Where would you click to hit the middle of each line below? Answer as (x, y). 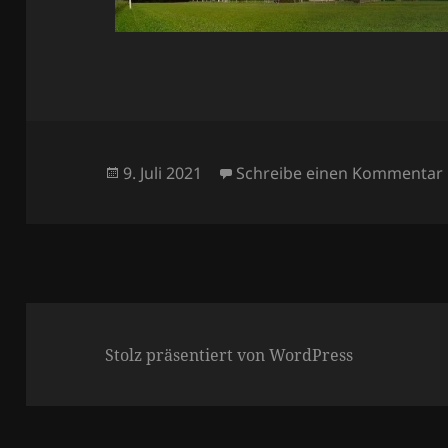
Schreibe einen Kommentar (340, 172)
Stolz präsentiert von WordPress (229, 354)
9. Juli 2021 (163, 172)
